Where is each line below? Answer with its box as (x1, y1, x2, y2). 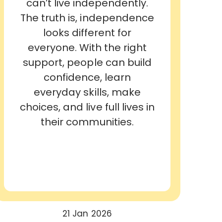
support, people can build (23, 55, 152, 69)
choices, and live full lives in (20, 100, 155, 114)
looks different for (43, 25, 132, 40)
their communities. (41, 114, 134, 129)
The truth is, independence (20, 10, 154, 25)
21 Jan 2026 (62, 207, 112, 220)
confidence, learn (43, 70, 131, 84)
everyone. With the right (27, 40, 147, 55)
